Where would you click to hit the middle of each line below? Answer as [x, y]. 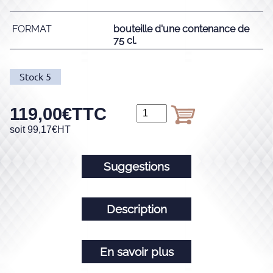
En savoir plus [136, 252]
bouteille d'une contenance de [181, 29]
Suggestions [136, 167]
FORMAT [32, 29]
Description [136, 209]
